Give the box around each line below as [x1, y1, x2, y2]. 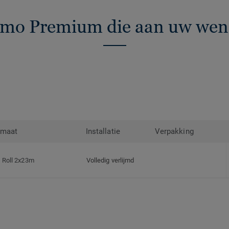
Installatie [86, 127, 120, 136]
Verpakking [155, 127, 194, 136]
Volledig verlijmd [86, 156, 134, 165]
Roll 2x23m [2, 156, 34, 165]
